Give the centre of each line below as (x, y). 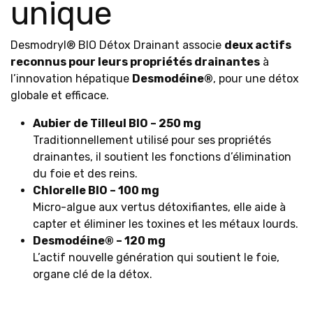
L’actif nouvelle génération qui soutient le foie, (156, 257)
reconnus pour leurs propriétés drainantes (135, 62)
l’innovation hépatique (71, 79)
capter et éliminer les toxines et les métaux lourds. (166, 224)
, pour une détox (256, 79)
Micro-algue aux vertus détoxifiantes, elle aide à (159, 207)
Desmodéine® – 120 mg (99, 241)
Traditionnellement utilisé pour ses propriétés (152, 140)
